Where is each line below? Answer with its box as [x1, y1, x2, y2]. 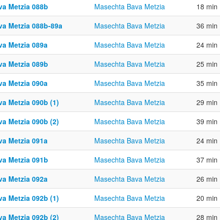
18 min [196, 1, 218, 11]
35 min [196, 78, 218, 88]
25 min [196, 59, 218, 69]
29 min [196, 97, 218, 107]
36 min [196, 21, 218, 30]
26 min [196, 174, 218, 184]
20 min [196, 193, 218, 203]
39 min [196, 116, 218, 126]
